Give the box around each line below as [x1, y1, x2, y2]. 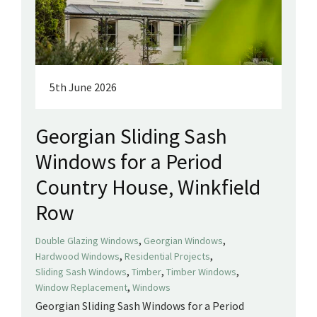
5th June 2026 [50, 79, 117, 94]
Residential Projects [125, 249, 210, 263]
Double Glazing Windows [35, 234, 139, 247]
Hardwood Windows [35, 249, 120, 263]
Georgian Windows [144, 234, 223, 247]
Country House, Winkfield [35, 173, 260, 200]
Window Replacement [35, 280, 127, 294]
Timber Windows [166, 265, 236, 278]
